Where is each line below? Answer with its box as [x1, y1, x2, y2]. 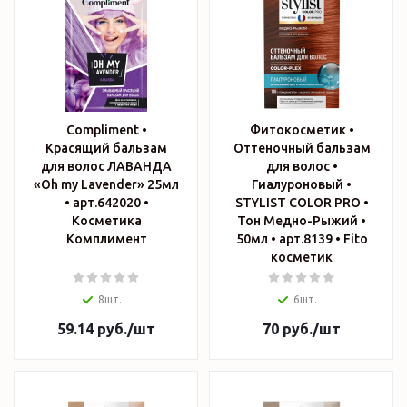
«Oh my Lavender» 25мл [34, 177, 179, 193]
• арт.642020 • [64, 195, 149, 211]
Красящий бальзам [45, 141, 167, 156]
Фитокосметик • [249, 123, 354, 138]
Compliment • [65, 123, 147, 138]
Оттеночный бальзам [233, 141, 371, 156]
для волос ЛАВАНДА [41, 159, 172, 174]
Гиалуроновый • [252, 177, 352, 193]
